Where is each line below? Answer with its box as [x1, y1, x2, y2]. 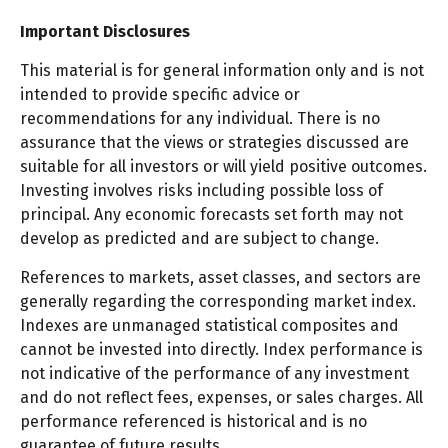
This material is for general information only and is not [20, 61, 424, 81]
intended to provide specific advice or [20, 85, 300, 105]
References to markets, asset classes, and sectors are [20, 268, 421, 288]
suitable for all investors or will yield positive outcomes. [20, 157, 427, 177]
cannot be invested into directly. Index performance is [20, 340, 423, 360]
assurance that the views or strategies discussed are [20, 133, 409, 153]
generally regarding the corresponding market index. [20, 292, 416, 312]
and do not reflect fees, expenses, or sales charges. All [20, 388, 423, 408]
